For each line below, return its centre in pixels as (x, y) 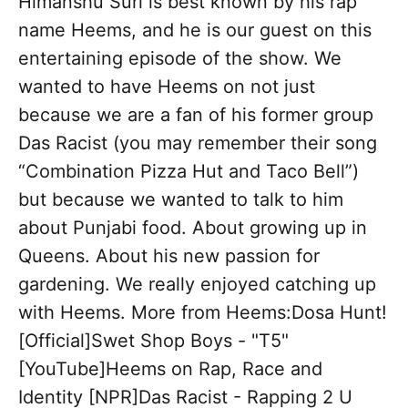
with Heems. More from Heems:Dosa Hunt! (203, 313)
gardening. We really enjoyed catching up (197, 285)
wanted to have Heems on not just (167, 87)
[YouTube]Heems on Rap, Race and (170, 369)
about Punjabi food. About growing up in (193, 228)
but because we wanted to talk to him (181, 200)
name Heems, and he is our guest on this (195, 31)
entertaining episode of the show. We (180, 59)
